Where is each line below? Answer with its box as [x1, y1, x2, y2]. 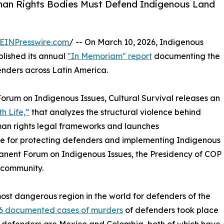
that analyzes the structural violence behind [29, 106, 201, 117]
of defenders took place [123, 204, 218, 215]
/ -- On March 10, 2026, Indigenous [69, 36, 203, 47]
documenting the [152, 50, 220, 61]
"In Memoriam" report [67, 50, 152, 61]
